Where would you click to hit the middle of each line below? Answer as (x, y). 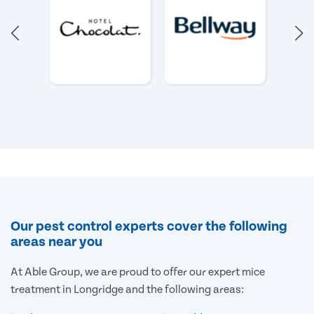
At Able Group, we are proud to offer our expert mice (138, 272)
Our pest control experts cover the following (149, 226)
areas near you (56, 241)
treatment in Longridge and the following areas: (127, 289)
